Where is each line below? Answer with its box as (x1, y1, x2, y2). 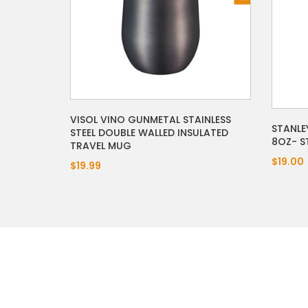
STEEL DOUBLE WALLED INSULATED (70, 126, 228, 140)
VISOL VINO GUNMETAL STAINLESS (70, 113, 231, 127)
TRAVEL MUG (70, 139, 131, 153)
